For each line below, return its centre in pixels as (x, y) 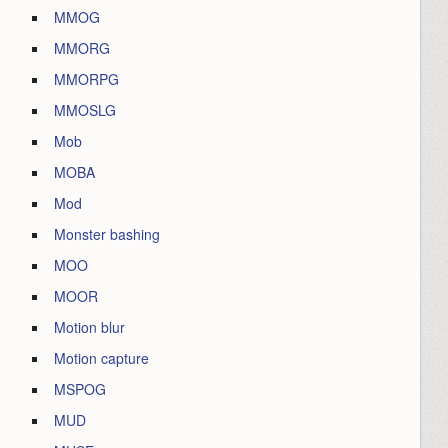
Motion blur (90, 327)
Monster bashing (107, 234)
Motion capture (102, 358)
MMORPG (87, 79)
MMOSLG (85, 110)
